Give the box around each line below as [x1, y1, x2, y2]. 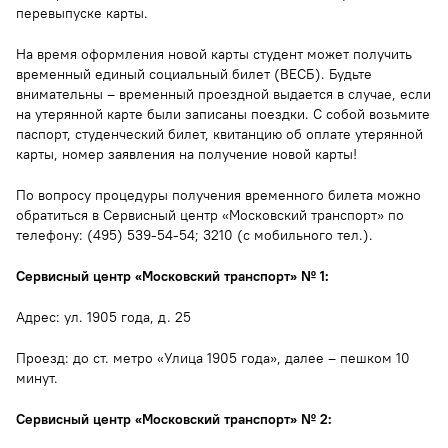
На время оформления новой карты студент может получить [16, 44, 412, 63]
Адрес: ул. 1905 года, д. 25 [16, 307, 191, 326]
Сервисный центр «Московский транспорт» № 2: [16, 409, 332, 428]
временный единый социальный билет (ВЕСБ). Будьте [16, 64, 372, 83]
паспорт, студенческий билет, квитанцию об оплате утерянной [16, 124, 423, 143]
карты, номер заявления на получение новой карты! [16, 144, 357, 163]
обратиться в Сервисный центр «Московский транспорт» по [16, 205, 404, 224]
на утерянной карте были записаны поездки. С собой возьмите [16, 104, 430, 123]
